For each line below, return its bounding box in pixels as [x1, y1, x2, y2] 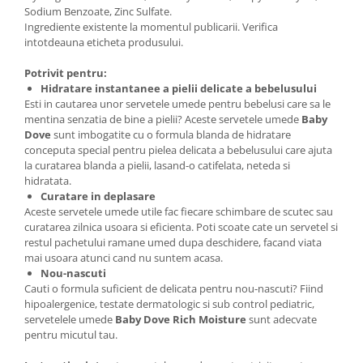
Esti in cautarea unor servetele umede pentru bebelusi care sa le [24, 96, 331, 111]
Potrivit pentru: [24, 65, 107, 80]
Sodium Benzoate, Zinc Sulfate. [24, 3, 172, 19]
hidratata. [24, 173, 71, 188]
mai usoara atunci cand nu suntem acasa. [24, 250, 223, 265]
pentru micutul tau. [24, 327, 117, 342]
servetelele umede [24, 311, 115, 327]
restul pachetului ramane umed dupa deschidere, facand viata [24, 234, 322, 250]
